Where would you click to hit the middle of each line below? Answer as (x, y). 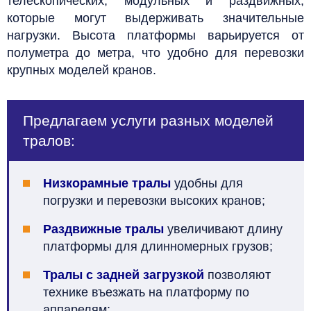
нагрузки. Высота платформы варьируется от (155, 35)
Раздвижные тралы (103, 229)
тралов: (49, 140)
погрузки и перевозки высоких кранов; (154, 200)
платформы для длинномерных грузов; (158, 246)
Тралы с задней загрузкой (124, 275)
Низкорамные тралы (107, 183)
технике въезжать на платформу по (146, 292)
